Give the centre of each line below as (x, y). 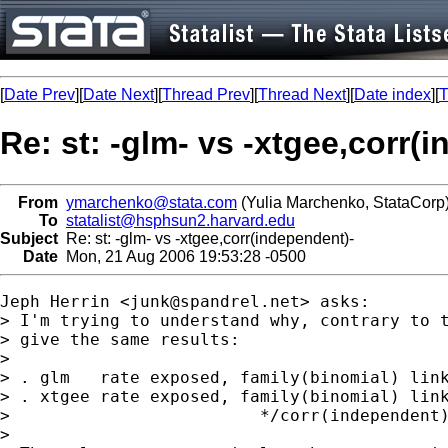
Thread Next (302, 94)
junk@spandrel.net (215, 301)
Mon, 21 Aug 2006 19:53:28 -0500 (182, 256)
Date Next (118, 94)
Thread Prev (206, 94)
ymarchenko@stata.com (151, 202)
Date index (392, 94)
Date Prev (39, 94)
